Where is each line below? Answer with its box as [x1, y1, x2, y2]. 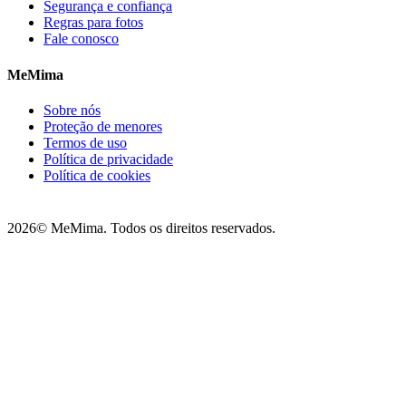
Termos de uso [43, 134, 127, 150]
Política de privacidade [43, 150, 173, 167]
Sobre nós [43, 101, 101, 118]
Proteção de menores [43, 118, 162, 134]
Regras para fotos [43, 14, 143, 31]
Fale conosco [43, 31, 119, 47]
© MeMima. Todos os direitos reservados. [36, 219, 275, 236]
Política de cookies [43, 167, 150, 183]
